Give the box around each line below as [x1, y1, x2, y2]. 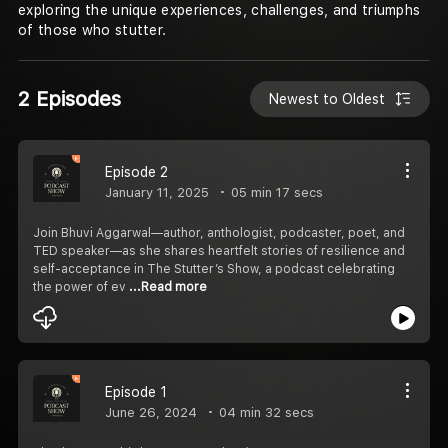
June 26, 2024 [105, 404, 197, 420]
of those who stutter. [18, 22, 167, 39]
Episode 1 [105, 383, 167, 400]
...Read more [129, 279, 207, 294]
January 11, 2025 [105, 184, 209, 200]
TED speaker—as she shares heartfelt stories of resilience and [33, 243, 405, 258]
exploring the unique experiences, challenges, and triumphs [18, 2, 421, 19]
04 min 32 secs [215, 404, 314, 420]
